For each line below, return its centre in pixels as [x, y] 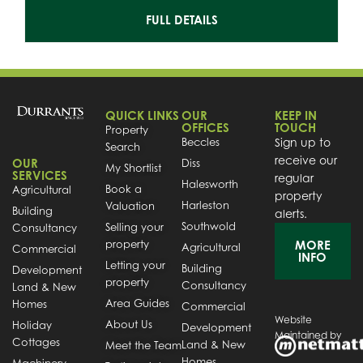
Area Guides [137, 303]
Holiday [32, 325]
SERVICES [40, 176]
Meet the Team [143, 346]
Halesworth [210, 184]
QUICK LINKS [142, 116]
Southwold [209, 226]
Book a [123, 189]
